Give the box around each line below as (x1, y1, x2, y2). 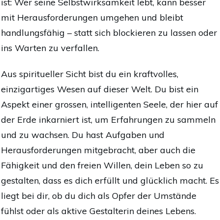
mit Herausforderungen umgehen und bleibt (1, 11, 183, 23)
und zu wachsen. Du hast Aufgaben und (1, 129, 165, 140)
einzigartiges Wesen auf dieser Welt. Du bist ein (1, 83, 198, 95)
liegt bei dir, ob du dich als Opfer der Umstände (1, 190, 196, 201)
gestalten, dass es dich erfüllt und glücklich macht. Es (1, 174, 219, 186)
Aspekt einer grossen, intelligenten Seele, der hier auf (1, 98, 218, 110)
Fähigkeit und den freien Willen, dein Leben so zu (1, 159, 203, 171)
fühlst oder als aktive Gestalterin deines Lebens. (1, 205, 196, 217)
